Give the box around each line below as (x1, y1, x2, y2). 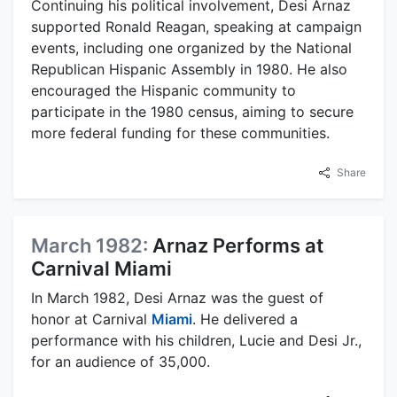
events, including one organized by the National (31, 39, 352, 58)
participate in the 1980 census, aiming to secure (31, 103, 354, 121)
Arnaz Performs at (152, 234, 323, 258)
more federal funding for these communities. (31, 124, 330, 143)
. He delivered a (192, 310, 298, 329)
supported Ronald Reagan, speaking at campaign (31, 18, 362, 36)
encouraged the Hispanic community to (31, 82, 296, 100)
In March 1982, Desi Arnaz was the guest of (31, 289, 323, 307)
